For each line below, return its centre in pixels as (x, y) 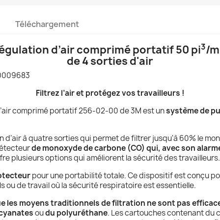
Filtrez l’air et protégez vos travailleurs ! (110, 93)
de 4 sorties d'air (110, 61)
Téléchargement (47, 24)
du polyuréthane (76, 213)
